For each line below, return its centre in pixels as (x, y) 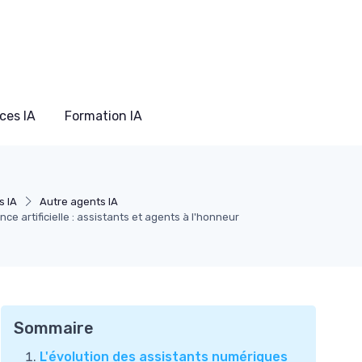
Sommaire (54, 328)
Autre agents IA (79, 201)
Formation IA (103, 116)
